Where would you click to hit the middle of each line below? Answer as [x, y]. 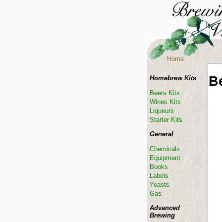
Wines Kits [165, 102]
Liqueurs [162, 111]
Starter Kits [166, 120]
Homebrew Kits [173, 78]
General [162, 134]
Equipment [165, 158]
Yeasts [160, 185]
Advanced [165, 208]
